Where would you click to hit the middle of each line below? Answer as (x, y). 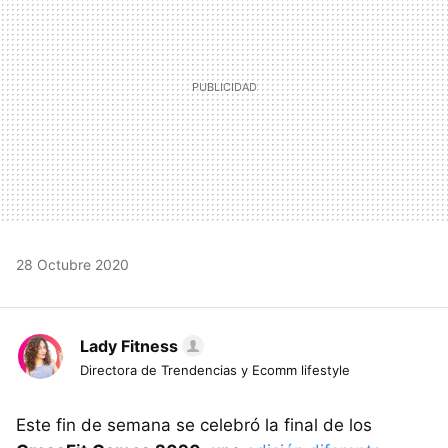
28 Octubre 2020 (72, 264)
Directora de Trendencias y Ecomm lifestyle (215, 370)
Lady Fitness (129, 346)
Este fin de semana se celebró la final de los (194, 425)
